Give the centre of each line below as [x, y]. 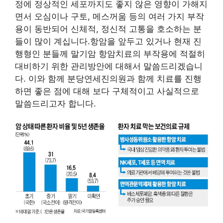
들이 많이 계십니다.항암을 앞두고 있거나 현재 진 [108, 41]
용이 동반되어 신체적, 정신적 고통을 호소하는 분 [108, 29]
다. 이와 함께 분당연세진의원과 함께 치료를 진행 [108, 79]
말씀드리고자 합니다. [56, 104]
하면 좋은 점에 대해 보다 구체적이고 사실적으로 [107, 91]
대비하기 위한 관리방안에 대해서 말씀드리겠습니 [109, 66]
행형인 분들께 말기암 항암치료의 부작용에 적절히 [110, 54]
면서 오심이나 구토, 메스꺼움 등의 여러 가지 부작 [110, 16]
